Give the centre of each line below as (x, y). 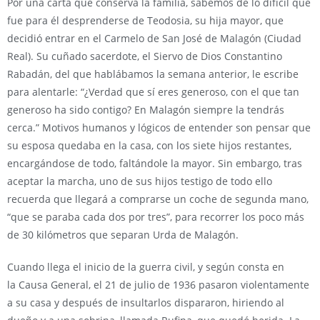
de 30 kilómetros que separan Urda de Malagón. (123, 235)
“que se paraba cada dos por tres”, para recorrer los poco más (156, 217)
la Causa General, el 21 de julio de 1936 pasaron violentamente (158, 285)
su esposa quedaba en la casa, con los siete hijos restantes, (149, 145)
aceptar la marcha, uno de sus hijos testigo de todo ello (140, 181)
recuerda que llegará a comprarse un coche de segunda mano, (158, 199)
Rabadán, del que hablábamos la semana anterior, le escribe (153, 74)
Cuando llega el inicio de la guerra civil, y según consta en (146, 267)
